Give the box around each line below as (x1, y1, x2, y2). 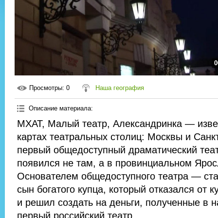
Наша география (95, 84, 144, 92)
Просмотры (29, 84, 62, 92)
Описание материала (29, 105, 91, 112)
